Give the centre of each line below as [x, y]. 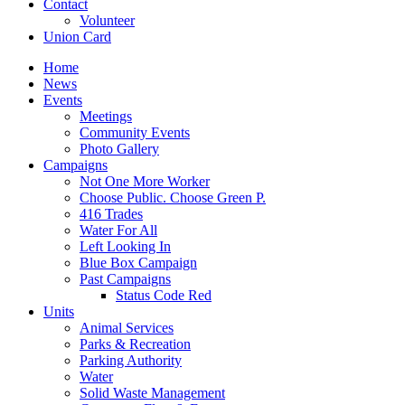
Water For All [118, 230]
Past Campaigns [125, 279]
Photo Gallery [119, 149]
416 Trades [111, 214]
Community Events [135, 132]
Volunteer [107, 20]
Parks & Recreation [135, 344]
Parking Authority [131, 360]
